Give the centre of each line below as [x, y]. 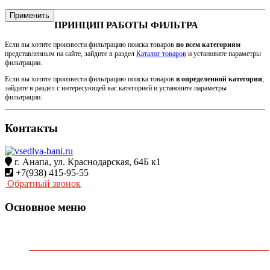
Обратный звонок [43, 184]
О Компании [57, 261]
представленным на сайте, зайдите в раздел [71, 53]
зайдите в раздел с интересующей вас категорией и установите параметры [116, 88]
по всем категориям [208, 44]
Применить [30, 15]
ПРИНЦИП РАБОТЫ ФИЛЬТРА [126, 25]
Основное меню [46, 207]
